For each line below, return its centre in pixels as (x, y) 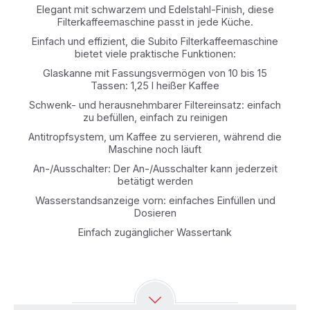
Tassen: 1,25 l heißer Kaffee (155, 85)
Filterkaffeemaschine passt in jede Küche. (155, 22)
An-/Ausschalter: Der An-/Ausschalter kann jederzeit (155, 168)
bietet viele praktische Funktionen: (155, 54)
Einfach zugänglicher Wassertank (155, 232)
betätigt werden (155, 181)
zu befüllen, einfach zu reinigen (155, 117)
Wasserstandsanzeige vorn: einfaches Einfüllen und (155, 200)
